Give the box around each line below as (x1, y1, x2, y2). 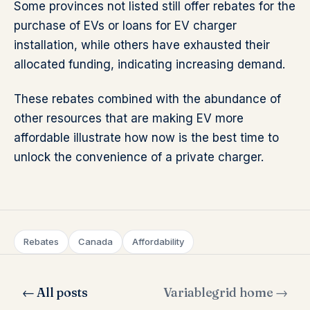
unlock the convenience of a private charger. (14, 150, 264, 164)
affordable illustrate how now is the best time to (14, 131, 279, 145)
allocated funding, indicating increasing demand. (14, 57, 285, 71)
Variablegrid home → (163, 284, 288, 300)
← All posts (22, 284, 88, 300)
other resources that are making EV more (14, 111, 244, 125)
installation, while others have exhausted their (14, 38, 270, 52)
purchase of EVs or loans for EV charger (14, 19, 237, 33)
